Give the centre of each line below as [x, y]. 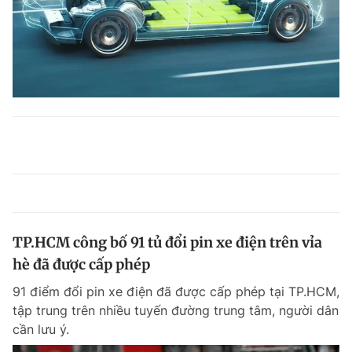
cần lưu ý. [41, 329]
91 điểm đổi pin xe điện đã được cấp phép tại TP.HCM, [176, 291]
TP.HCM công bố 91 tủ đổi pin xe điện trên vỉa [167, 242]
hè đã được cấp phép [81, 264]
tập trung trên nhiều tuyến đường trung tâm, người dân [176, 310]
